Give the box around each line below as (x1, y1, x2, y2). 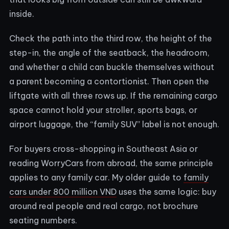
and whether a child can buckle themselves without (9, 61, 214, 72)
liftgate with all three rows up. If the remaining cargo (9, 90, 218, 101)
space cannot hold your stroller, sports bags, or (9, 104, 197, 115)
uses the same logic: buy (117, 186, 216, 197)
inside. (9, 8, 34, 19)
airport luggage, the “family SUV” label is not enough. (9, 119, 219, 129)
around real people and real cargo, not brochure (9, 200, 198, 211)
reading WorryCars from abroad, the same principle (9, 157, 213, 168)
